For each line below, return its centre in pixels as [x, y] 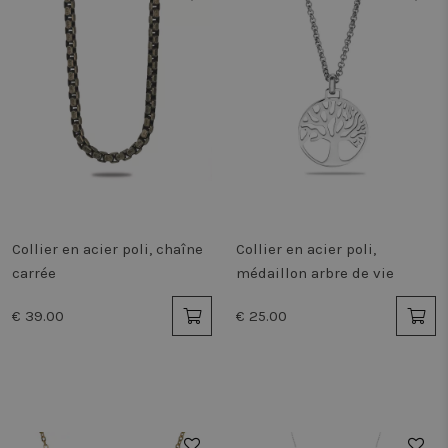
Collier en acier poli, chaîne [107, 249]
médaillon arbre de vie [315, 273]
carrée [34, 273]
